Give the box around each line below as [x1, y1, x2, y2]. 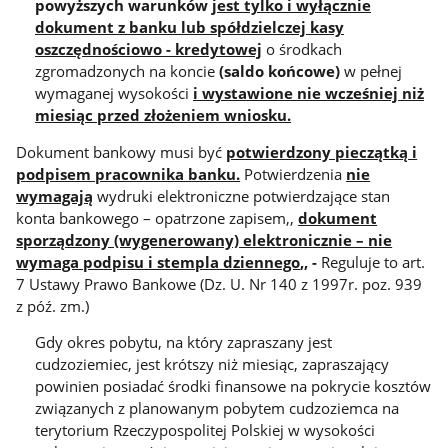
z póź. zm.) [16, 295, 90, 316]
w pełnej [340, 61, 402, 82]
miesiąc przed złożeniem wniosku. [35, 105, 291, 126]
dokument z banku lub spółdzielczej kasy [35, 17, 344, 38]
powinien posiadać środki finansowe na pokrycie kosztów [35, 376, 431, 397]
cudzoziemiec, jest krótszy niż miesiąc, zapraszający [35, 354, 389, 375]
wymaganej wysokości [35, 83, 193, 104]
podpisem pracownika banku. [16, 163, 241, 184]
